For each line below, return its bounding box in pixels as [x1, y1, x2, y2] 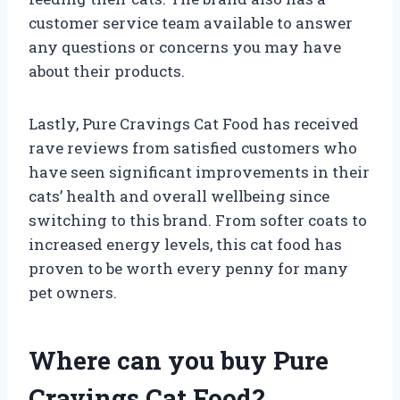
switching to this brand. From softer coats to [29, 209, 367, 230]
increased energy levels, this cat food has [29, 233, 342, 254]
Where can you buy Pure [29, 343, 329, 377]
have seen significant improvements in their [29, 161, 370, 182]
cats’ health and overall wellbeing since [29, 185, 329, 206]
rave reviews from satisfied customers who [29, 137, 357, 158]
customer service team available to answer [29, 12, 353, 33]
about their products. [29, 60, 185, 81]
